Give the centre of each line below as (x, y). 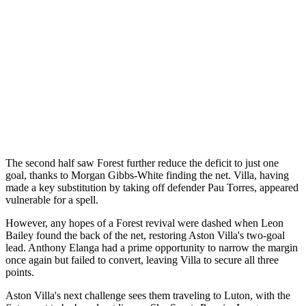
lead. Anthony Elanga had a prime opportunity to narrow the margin (152, 248)
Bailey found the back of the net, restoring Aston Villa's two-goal (145, 236)
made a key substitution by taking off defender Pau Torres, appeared (152, 188)
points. (20, 273)
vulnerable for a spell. (52, 200)
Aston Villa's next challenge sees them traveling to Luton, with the (148, 296)
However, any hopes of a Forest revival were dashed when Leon (144, 223)
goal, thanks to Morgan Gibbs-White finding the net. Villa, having (147, 176)
